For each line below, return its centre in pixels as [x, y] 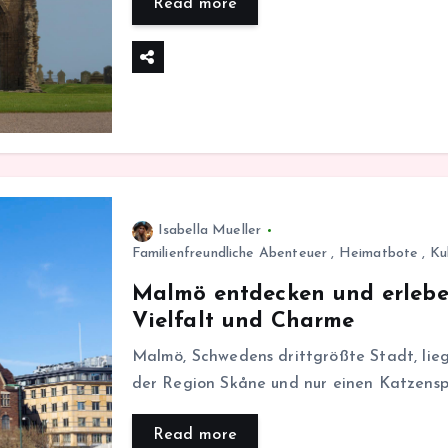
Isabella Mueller [209, 230]
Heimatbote [378, 253]
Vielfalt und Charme [243, 321]
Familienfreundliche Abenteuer [229, 253]
